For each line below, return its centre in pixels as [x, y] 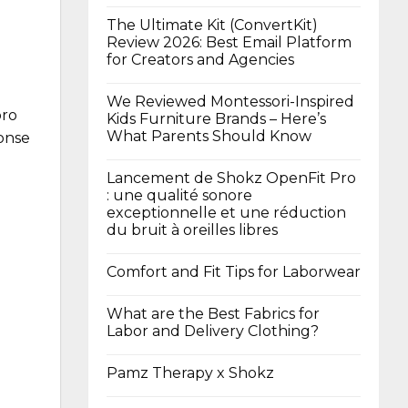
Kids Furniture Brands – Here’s [216, 118]
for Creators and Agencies [200, 59]
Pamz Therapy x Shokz [190, 372]
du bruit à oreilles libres [192, 229]
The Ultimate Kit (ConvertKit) [212, 25]
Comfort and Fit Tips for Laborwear [234, 271]
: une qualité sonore [179, 195]
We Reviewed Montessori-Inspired [230, 101]
